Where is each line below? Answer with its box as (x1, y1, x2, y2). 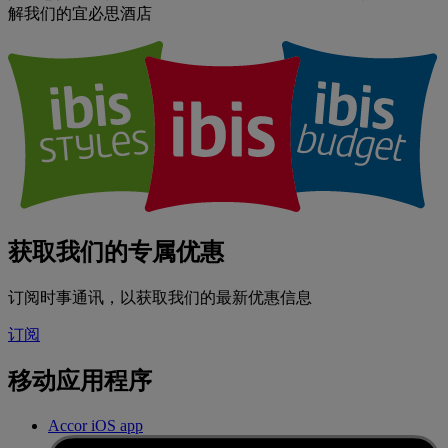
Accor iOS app (48, 417, 143, 435)
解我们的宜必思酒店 (8, 4, 152, 22)
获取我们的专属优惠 (8, 238, 224, 265)
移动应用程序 (8, 368, 152, 395)
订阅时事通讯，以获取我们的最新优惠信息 (8, 288, 312, 306)
